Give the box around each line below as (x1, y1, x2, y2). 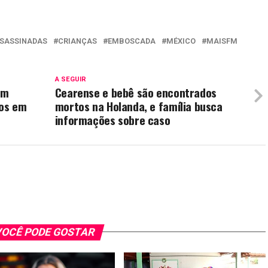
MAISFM (206, 36, 237, 45)
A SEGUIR (54, 75, 86, 83)
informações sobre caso (54, 111, 170, 129)
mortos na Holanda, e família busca (54, 97, 223, 115)
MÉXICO (166, 36, 196, 45)
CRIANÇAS (58, 36, 97, 45)
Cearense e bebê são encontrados (54, 83, 217, 101)
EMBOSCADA (108, 36, 156, 45)
